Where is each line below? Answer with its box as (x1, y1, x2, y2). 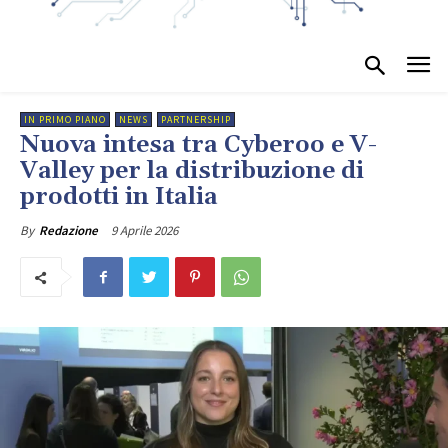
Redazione (39, 222, 98, 240)
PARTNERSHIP (161, 113, 231, 127)
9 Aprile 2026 (111, 222, 178, 239)
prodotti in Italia (20, 182, 218, 213)
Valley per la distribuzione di (20, 156, 364, 187)
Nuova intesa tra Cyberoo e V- (20, 130, 377, 161)
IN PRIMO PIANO (24, 113, 106, 127)
